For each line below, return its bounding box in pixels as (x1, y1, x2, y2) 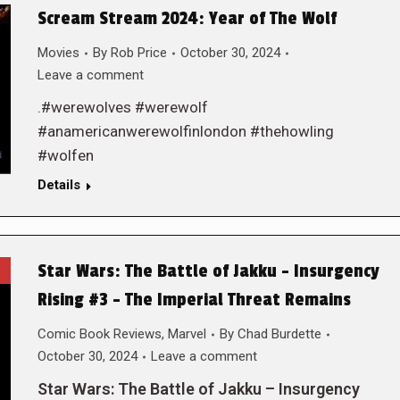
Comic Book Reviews (37, 326, 162, 342)
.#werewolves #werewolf (37, 98, 208, 116)
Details (37, 177, 80, 193)
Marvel (167, 326, 206, 342)
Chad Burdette (237, 326, 321, 342)
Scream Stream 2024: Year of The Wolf (37, 8, 337, 29)
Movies (37, 45, 79, 61)
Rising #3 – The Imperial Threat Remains (37, 289, 351, 311)
